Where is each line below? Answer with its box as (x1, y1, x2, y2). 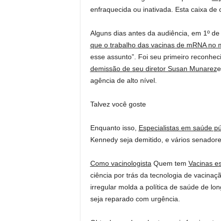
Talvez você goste (90, 100, 146, 108)
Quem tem (151, 159, 188, 167)
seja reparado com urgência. (90, 195, 180, 203)
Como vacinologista (90, 159, 151, 167)
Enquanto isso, (90, 124, 139, 132)
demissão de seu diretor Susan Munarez (90, 65, 217, 73)
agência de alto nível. (90, 76, 157, 84)
